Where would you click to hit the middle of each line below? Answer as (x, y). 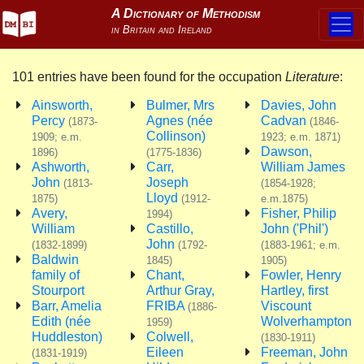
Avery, (50, 213)
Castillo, (170, 229)
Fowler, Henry (301, 275)
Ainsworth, (62, 105)
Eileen (165, 352)
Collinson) (176, 136)
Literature (312, 77)
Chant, (165, 275)
